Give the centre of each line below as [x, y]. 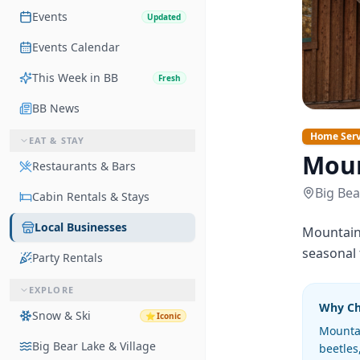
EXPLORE [51, 290]
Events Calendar [76, 47]
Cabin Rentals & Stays [91, 196]
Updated [164, 17]
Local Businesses [81, 227]
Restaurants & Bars [84, 166]
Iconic [169, 316]
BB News [56, 108]
